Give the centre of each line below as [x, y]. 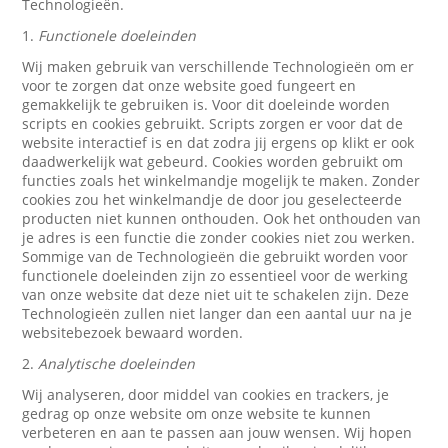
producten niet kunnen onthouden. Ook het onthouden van [222, 218]
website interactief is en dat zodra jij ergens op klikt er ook [218, 142]
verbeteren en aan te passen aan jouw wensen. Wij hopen [217, 432]
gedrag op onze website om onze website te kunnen [197, 413]
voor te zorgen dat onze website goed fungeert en [189, 85]
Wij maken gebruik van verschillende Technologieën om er [218, 66]
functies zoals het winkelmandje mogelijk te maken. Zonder [221, 180]
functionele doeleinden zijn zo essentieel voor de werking [215, 275]
